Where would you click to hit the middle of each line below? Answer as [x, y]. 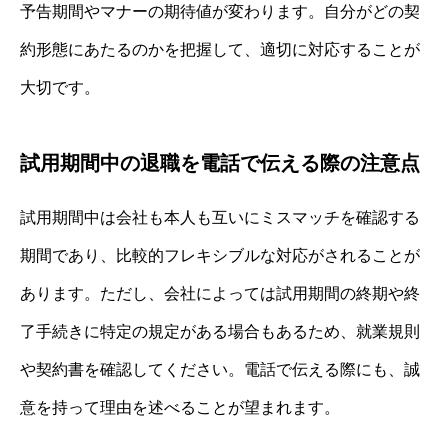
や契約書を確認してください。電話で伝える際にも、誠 [220, 370]
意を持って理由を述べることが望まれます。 [180, 408]
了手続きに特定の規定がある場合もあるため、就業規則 [220, 332]
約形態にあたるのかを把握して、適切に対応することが [220, 50]
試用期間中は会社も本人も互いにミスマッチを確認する [220, 218]
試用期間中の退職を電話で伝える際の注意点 [220, 163]
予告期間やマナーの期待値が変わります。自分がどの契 [220, 12]
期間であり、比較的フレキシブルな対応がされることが [220, 256]
